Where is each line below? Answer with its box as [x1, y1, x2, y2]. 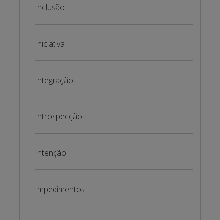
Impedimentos [34, 184, 85, 194]
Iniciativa [34, 38, 65, 49]
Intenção [34, 147, 66, 158]
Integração [34, 75, 73, 85]
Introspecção [34, 111, 82, 122]
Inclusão [34, 2, 65, 13]
